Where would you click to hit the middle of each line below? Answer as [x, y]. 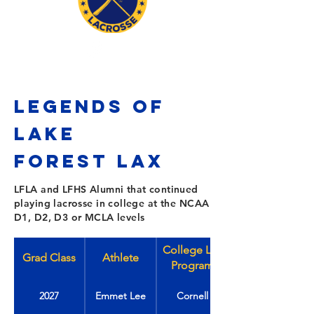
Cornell [192, 295]
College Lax [192, 250]
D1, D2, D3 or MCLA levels [80, 217]
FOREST [66, 161]
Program [192, 265]
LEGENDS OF [89, 106]
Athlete [121, 258]
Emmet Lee [121, 295]
